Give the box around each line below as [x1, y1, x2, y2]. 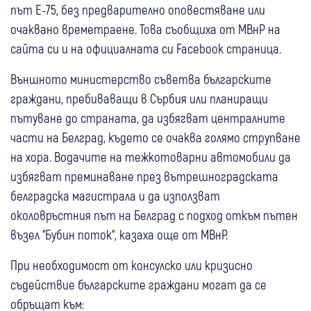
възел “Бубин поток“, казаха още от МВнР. [10, 226, 228, 243]
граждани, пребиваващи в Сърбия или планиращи [10, 90, 268, 107]
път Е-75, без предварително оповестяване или [10, 1, 265, 18]
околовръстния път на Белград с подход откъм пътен [10, 207, 298, 224]
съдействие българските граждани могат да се [10, 276, 267, 293]
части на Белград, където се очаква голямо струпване [10, 129, 301, 146]
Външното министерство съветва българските [10, 71, 271, 87]
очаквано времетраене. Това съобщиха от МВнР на [10, 21, 280, 37]
